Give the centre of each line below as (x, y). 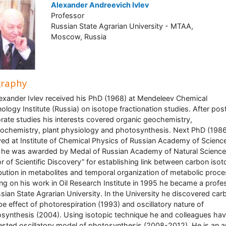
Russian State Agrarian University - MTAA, (122, 26)
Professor (67, 15)
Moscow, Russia (78, 37)
